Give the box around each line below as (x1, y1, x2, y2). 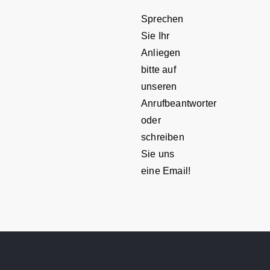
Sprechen (141, 14, 184, 25)
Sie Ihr (141, 31, 170, 42)
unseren (141, 81, 177, 92)
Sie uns (141, 149, 175, 160)
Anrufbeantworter (141, 98, 217, 109)
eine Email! (141, 166, 191, 177)
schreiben (141, 132, 184, 143)
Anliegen (141, 48, 181, 58)
